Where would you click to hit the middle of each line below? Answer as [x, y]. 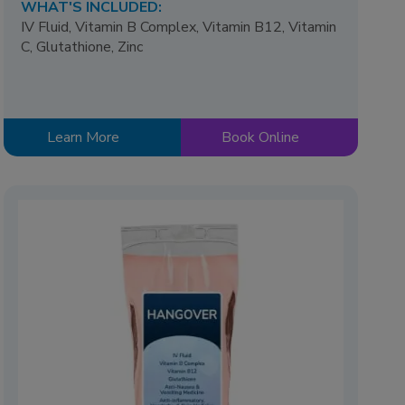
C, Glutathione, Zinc [82, 47]
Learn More [83, 137]
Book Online [260, 137]
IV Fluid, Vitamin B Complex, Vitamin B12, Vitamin [179, 27]
